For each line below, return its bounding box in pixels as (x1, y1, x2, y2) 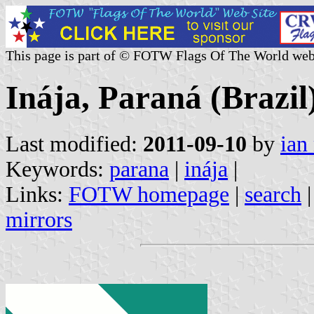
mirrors (6, 207, 72, 232)
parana (109, 156, 169, 182)
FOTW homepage (69, 182, 229, 207)
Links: (6, 182, 69, 207)
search (245, 182, 301, 207)
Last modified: (6, 131, 143, 156)
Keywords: (6, 156, 109, 182)
